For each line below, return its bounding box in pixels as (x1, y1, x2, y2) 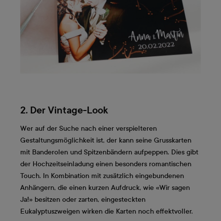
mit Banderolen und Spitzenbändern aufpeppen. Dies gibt (20, 148, 198, 157)
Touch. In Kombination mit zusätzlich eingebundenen (20, 172, 184, 181)
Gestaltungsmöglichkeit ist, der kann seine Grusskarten (20, 136, 191, 145)
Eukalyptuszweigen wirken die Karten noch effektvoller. (20, 207, 193, 216)
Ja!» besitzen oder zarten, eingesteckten (20, 195, 146, 204)
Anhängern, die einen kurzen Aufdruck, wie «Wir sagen (20, 184, 190, 192)
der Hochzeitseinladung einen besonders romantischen (20, 160, 191, 169)
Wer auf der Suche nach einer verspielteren (20, 124, 157, 133)
